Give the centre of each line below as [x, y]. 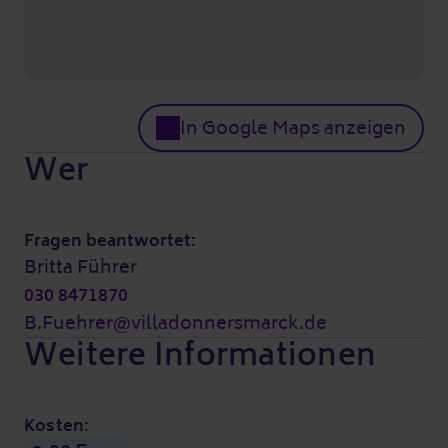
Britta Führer [80, 266]
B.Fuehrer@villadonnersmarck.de [175, 322]
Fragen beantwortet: [110, 240]
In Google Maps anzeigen [293, 127]
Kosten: [57, 425]
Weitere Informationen [200, 355]
